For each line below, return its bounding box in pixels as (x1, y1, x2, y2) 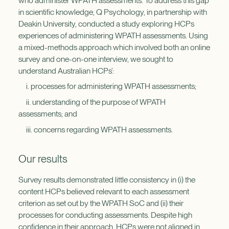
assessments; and (18, 109, 77, 119)
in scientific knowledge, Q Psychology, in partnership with (18, 7, 207, 17)
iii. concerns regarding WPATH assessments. (18, 125, 173, 135)
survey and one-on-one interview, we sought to (18, 54, 173, 64)
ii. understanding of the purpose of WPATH (18, 97, 166, 107)
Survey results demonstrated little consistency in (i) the (18, 175, 195, 185)
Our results (18, 152, 67, 165)
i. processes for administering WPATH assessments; (18, 81, 196, 91)
